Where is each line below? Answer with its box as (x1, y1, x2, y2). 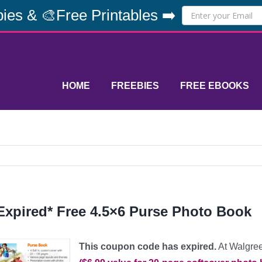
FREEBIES (111, 81, 159, 91)
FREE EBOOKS (180, 81, 249, 91)
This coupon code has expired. (79, 242, 216, 251)
